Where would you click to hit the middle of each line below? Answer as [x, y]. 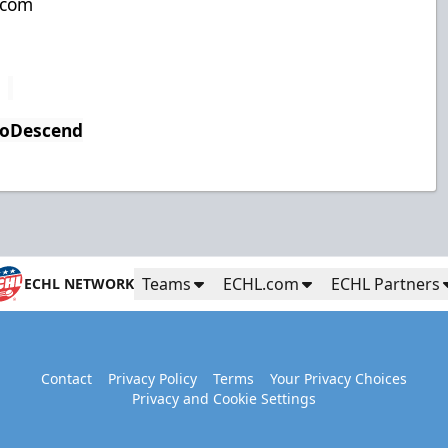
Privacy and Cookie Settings [223, 399]
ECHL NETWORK [79, 283]
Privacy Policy [152, 379]
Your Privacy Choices [338, 379]
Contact [66, 379]
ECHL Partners [385, 283]
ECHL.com [261, 283]
